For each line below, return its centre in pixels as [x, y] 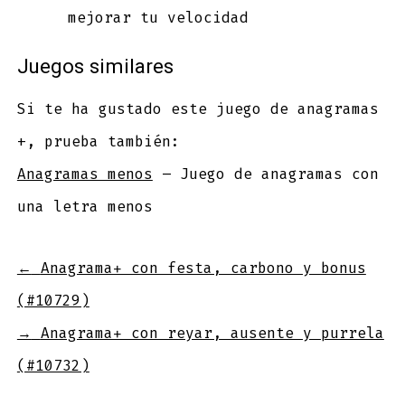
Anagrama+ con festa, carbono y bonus [203, 268]
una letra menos [85, 206]
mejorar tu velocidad [158, 18]
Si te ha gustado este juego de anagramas [198, 108]
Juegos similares [95, 66]
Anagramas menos [85, 174]
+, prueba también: [98, 141]
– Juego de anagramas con [265, 174]
